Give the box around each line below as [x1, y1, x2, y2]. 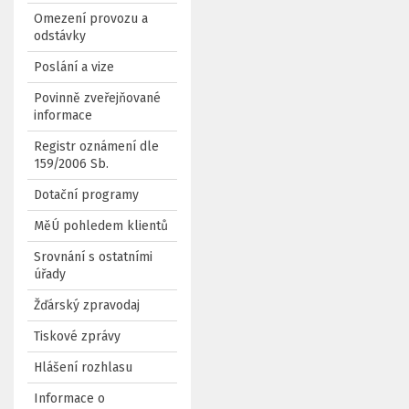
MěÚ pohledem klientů [34, 218, 168, 234]
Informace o [34, 391, 105, 406]
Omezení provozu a [34, 11, 148, 26]
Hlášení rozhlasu [34, 360, 132, 375]
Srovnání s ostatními [34, 249, 152, 265]
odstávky [34, 28, 86, 44]
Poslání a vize [34, 59, 114, 75]
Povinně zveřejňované [34, 90, 161, 106]
